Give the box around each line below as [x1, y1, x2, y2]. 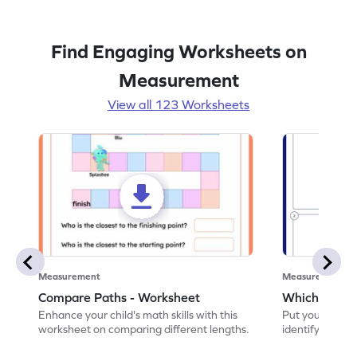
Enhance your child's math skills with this [38, 308, 238, 321]
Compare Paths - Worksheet [38, 289, 201, 304]
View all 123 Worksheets [108, 96, 249, 112]
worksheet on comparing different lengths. [38, 322, 250, 335]
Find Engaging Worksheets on [50, 40, 307, 62]
